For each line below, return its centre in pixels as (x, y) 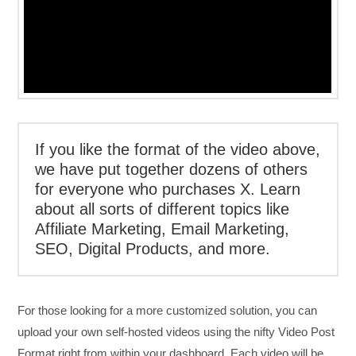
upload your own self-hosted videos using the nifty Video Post (176, 332)
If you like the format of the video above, (178, 149)
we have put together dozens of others (172, 169)
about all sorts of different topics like (163, 209)
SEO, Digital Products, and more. (153, 249)
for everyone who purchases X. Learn (168, 189)
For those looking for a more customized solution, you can (168, 311)
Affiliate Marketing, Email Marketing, (163, 229)
